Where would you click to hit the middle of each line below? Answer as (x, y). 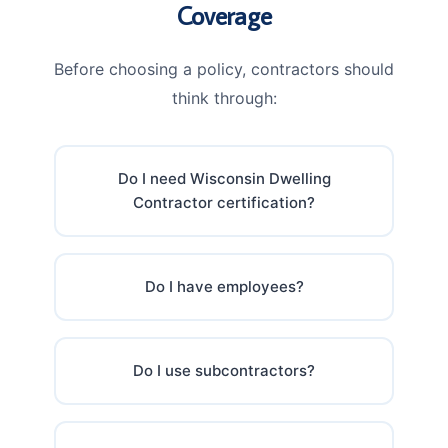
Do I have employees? (224, 286)
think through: (224, 97)
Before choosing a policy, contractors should (224, 68)
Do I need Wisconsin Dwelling (224, 178)
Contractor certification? (224, 202)
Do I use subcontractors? (224, 370)
